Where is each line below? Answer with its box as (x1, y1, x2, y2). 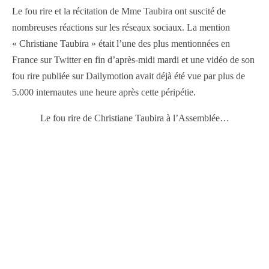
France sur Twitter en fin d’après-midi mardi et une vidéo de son (12, 54, 255, 65)
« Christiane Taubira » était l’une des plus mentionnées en (12, 38, 230, 49)
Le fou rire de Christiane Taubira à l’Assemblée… (40, 112, 229, 123)
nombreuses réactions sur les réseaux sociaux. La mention (12, 22, 230, 32)
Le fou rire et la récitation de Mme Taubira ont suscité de (12, 5, 226, 16)
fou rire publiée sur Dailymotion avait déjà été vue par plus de (12, 70, 245, 81)
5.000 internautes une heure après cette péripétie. (12, 86, 196, 97)
